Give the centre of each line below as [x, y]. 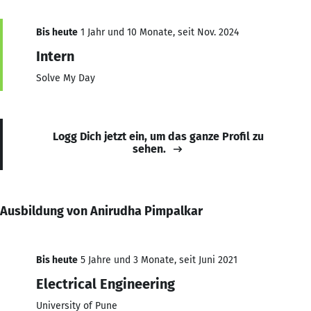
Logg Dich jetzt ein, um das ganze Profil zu [158, 136]
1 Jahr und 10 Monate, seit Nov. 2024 [158, 32]
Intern [55, 56]
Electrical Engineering [106, 284]
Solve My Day [66, 78]
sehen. [149, 149]
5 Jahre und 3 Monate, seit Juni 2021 [158, 260]
